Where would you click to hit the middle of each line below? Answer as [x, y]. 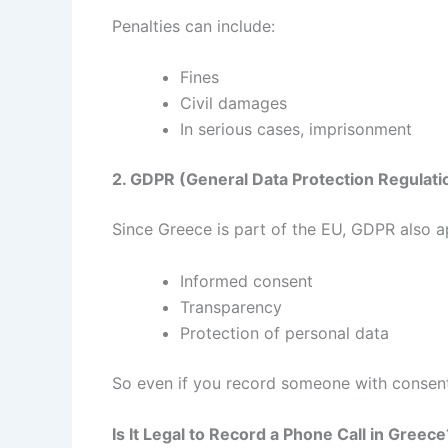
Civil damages [233, 103]
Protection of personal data [284, 332]
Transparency [231, 306]
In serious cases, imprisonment [296, 129]
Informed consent [246, 280]
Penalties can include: [193, 25]
